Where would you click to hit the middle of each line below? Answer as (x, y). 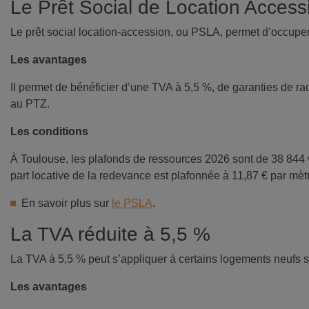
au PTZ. (30, 104)
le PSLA (132, 203)
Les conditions (49, 132)
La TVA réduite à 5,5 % (110, 235)
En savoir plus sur (67, 203)
